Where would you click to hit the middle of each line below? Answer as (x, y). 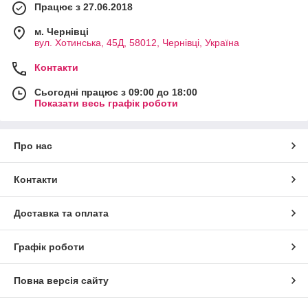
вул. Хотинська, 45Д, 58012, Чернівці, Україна (137, 42)
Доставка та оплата (61, 213)
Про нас (33, 145)
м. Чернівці (62, 31)
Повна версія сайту (61, 280)
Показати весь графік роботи (106, 103)
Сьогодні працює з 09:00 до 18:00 (116, 92)
